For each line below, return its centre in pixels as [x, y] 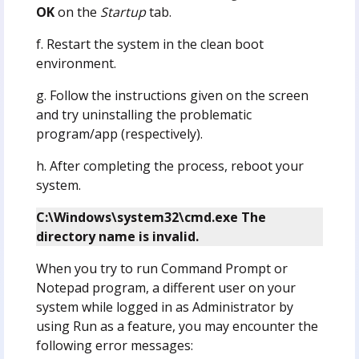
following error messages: [114, 345]
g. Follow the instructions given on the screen [172, 95]
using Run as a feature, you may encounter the [177, 326]
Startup [123, 12]
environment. [76, 63]
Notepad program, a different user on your [165, 287]
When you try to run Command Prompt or [161, 268]
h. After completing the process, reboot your [169, 165]
